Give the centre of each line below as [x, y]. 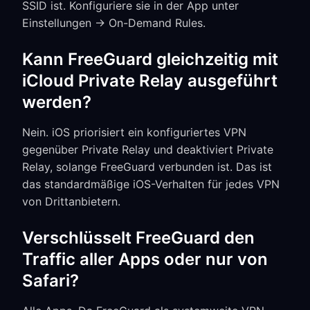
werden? [57, 102]
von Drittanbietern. [71, 201]
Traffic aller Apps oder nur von [145, 259]
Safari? [51, 281]
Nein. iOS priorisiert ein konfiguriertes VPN [134, 132]
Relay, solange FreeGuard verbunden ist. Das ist [147, 167]
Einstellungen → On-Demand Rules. [114, 23]
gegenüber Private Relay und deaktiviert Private [148, 149]
